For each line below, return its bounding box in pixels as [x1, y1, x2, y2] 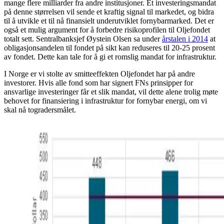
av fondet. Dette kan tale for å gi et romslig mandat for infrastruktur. [4, 52, 216, 61]
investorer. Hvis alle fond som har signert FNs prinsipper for [4, 78, 193, 87]
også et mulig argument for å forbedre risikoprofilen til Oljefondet [4, 25, 210, 34]
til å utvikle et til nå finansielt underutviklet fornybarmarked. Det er [4, 16, 214, 25]
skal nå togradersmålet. [4, 105, 76, 114]
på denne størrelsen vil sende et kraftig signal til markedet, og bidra [4, 7, 214, 16]
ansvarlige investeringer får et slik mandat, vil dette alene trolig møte [4, 87, 218, 96]
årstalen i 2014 [162, 34, 208, 43]
